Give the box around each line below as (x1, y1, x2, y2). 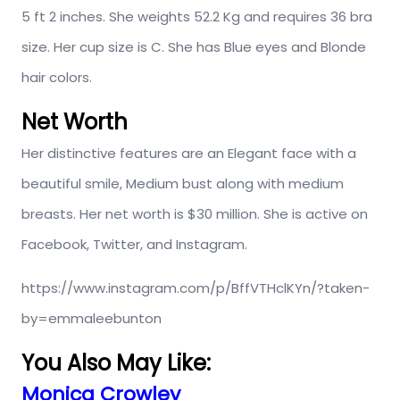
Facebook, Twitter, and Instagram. (21, 235, 247, 254)
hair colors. (21, 68, 92, 87)
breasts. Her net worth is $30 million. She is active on (21, 204, 368, 224)
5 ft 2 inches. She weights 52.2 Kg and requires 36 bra (21, 7, 372, 27)
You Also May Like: (21, 348, 211, 379)
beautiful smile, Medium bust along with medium (21, 174, 344, 194)
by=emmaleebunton (21, 309, 162, 329)
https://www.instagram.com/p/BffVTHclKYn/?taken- (21, 279, 370, 298)
